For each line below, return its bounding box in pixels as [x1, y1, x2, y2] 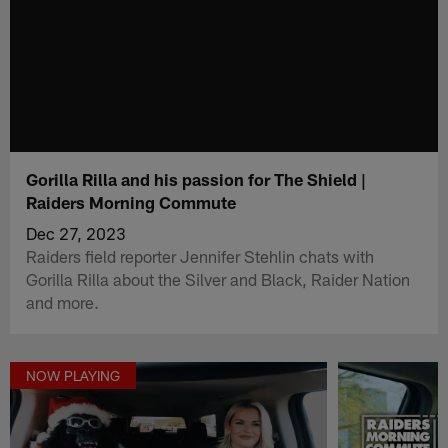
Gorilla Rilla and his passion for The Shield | [26, 168, 367, 189]
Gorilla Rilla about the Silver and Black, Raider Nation [26, 268, 411, 289]
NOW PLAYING [26, 367, 121, 385]
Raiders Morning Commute [26, 191, 237, 212]
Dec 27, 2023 [26, 222, 127, 243]
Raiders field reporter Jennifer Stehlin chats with [26, 245, 375, 266]
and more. [26, 291, 100, 312]
